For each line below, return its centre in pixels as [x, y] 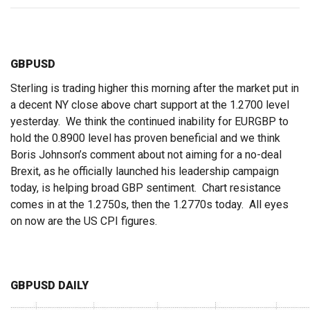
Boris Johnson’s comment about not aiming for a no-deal [146, 155]
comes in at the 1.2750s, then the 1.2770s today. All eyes [149, 205]
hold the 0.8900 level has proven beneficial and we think [145, 138]
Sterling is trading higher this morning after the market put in [155, 89]
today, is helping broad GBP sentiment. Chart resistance [146, 188]
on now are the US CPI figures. [84, 221]
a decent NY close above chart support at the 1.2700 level [150, 105]
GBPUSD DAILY [49, 286]
